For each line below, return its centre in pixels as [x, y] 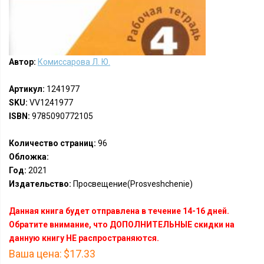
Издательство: [40, 184]
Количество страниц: [52, 143]
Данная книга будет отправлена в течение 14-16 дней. [119, 211]
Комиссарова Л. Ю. [74, 62]
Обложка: [29, 157]
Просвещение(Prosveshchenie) [132, 184]
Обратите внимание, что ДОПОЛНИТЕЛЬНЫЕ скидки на [122, 225]
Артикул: [27, 89]
